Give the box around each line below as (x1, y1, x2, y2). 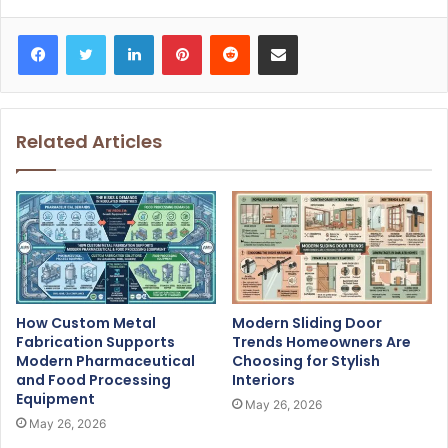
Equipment (16, 389, 95, 410)
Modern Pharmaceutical (16, 351, 195, 372)
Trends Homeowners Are (232, 332, 411, 353)
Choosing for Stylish (232, 351, 380, 372)
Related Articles (16, 129, 162, 155)
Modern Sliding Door (232, 313, 382, 334)
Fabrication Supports (16, 332, 175, 353)
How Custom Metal (16, 313, 156, 334)
